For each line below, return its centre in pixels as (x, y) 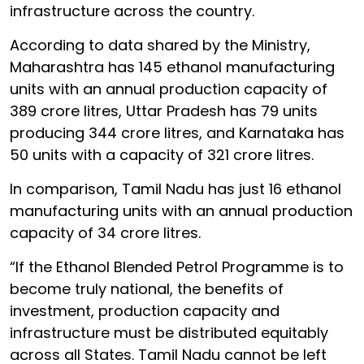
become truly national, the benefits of (147, 288)
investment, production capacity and (145, 310)
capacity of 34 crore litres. (105, 232)
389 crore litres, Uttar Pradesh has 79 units (164, 110)
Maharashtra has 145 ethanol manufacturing (172, 67)
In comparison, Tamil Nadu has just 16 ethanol (175, 188)
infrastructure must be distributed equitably (169, 332)
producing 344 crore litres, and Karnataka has (177, 132)
